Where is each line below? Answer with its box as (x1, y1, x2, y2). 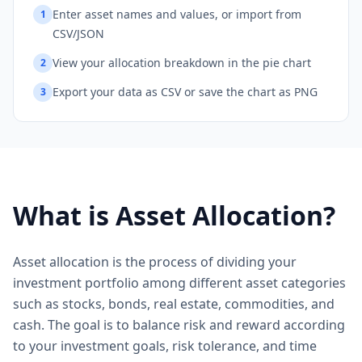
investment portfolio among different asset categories (13, 274, 346, 292)
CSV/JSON (53, 26, 104, 41)
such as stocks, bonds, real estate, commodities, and (13, 295, 335, 313)
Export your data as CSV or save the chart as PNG (53, 84, 318, 99)
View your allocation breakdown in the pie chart (53, 55, 311, 70)
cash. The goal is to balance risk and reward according (13, 316, 345, 334)
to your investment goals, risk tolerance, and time (13, 337, 317, 355)
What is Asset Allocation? (13, 198, 335, 233)
